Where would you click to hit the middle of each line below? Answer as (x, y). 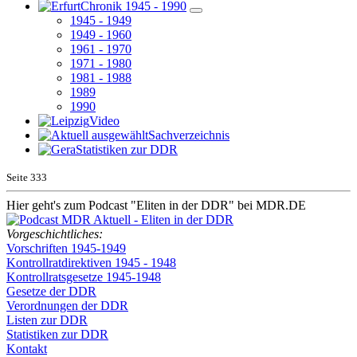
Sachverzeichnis (189, 135)
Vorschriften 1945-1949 (66, 248)
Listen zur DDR (47, 320)
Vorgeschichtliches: (55, 233)
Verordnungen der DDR (67, 305)
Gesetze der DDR (51, 291)
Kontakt (27, 348)
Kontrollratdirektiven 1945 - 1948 (91, 262)
